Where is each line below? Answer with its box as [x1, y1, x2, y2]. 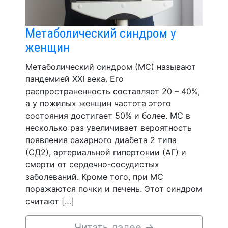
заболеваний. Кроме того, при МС [25, 171, 163, 182]
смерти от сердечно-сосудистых [25, 159, 159, 169]
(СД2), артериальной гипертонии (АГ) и [25, 147, 186, 157]
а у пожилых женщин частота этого [25, 98, 171, 108]
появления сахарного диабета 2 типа [25, 134, 177, 145]
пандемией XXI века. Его [25, 73, 124, 84]
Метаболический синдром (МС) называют [25, 61, 196, 72]
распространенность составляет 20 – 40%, [25, 85, 200, 96]
